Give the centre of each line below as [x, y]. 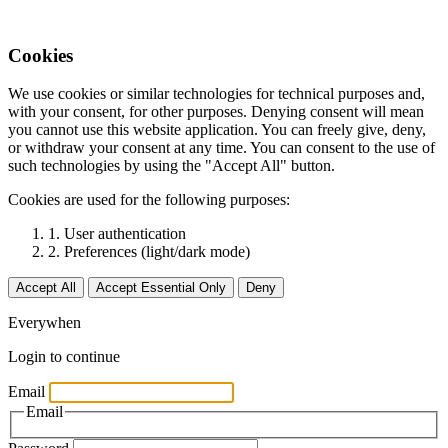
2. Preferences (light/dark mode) [149, 252]
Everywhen [44, 323]
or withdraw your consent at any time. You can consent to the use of [221, 148]
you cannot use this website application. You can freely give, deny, [217, 130]
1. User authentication [117, 234]
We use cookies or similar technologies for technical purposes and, [216, 94]
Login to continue [64, 357]
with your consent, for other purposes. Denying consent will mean [216, 112]
